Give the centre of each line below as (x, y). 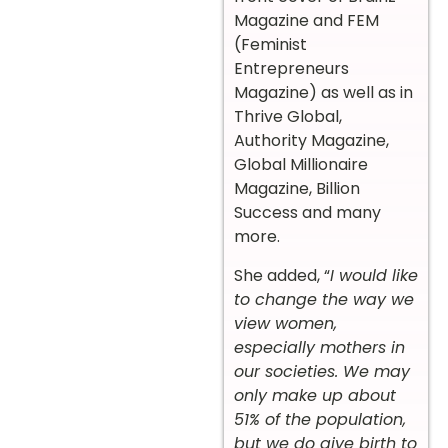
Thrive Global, (288, 117)
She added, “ (282, 275)
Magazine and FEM (306, 21)
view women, (285, 323)
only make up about (315, 395)
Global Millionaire (301, 165)
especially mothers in (319, 347)
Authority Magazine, (311, 141)
